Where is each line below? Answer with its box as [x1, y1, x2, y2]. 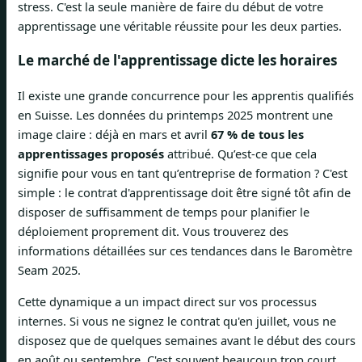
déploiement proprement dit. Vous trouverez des [18, 223, 288, 240]
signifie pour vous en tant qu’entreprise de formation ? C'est [18, 165, 347, 182]
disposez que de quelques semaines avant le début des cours [18, 331, 356, 348]
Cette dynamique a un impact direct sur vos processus [18, 293, 317, 309]
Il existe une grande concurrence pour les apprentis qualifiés [18, 87, 354, 104]
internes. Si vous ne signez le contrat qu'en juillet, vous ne [18, 312, 336, 329]
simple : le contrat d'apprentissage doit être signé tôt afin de [18, 184, 351, 201]
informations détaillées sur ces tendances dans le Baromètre [18, 242, 352, 259]
